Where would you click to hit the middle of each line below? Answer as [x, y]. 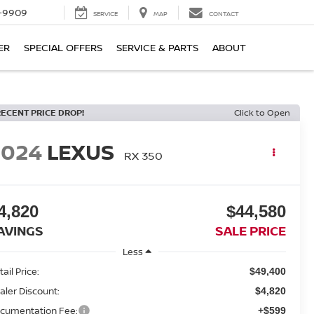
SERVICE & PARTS [157, 48]
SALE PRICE [250, 231]
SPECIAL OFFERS [63, 48]
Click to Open [262, 112]
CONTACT [224, 14]
